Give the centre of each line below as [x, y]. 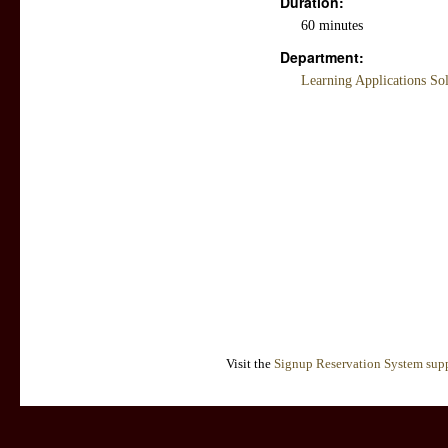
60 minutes [332, 26]
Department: [322, 57]
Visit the [249, 364]
